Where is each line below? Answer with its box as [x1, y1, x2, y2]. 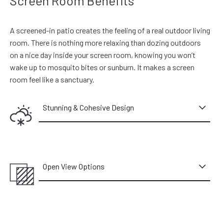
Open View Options [43, 161, 105, 171]
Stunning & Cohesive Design [43, 102, 135, 112]
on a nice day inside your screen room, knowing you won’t [10, 50, 195, 59]
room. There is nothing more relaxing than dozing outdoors [10, 37, 201, 47]
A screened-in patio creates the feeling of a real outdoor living [10, 25, 210, 35]
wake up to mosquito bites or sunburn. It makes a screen [10, 62, 194, 72]
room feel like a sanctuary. [10, 74, 94, 84]
